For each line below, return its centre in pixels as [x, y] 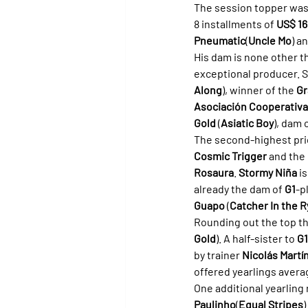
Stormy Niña [268, 172]
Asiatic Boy [247, 122]
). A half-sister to [256, 238]
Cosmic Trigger [230, 155]
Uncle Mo [270, 40]
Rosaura [214, 172]
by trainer [218, 254]
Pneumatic [220, 40]
